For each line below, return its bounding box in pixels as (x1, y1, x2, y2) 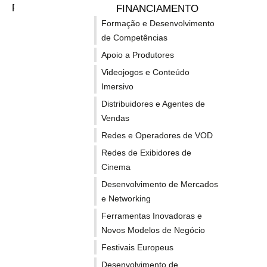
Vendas (101, 113, 129, 123)
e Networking (101, 194, 151, 203)
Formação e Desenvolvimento (101, 18, 215, 28)
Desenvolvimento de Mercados (101, 179, 218, 189)
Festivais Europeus (101, 243, 173, 252)
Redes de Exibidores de (101, 148, 191, 157)
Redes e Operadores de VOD (101, 131, 213, 140)
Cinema (101, 162, 131, 172)
